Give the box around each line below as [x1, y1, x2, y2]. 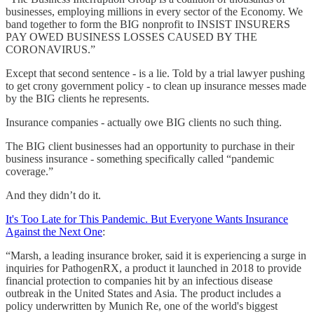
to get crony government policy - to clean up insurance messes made [6, 79, 306, 92]
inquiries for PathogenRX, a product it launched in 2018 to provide [6, 261, 301, 274]
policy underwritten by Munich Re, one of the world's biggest [6, 299, 278, 312]
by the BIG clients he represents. [6, 92, 149, 104]
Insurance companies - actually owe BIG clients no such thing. [6, 116, 282, 128]
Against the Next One [6, 225, 102, 238]
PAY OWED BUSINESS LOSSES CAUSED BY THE [6, 30, 257, 43]
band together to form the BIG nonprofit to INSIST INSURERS [6, 18, 290, 30]
